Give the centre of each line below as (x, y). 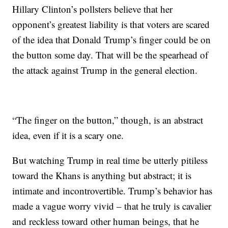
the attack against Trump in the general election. (105, 70)
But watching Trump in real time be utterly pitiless (110, 160)
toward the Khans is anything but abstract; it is (102, 176)
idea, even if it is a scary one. (68, 135)
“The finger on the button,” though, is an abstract (108, 120)
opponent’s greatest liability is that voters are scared (111, 24)
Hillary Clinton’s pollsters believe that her (93, 9)
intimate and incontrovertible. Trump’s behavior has (112, 191)
